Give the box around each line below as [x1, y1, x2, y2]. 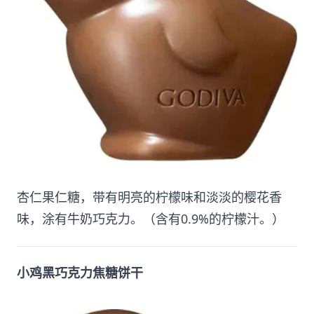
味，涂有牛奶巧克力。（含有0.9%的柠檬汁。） [17, 210, 285, 228]
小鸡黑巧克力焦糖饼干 [17, 264, 143, 282]
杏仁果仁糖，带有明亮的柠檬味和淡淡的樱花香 [17, 189, 282, 206]
